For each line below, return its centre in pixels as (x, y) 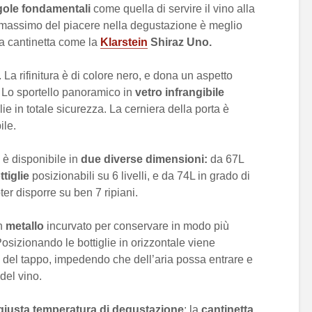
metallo (25, 226)
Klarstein (124, 42)
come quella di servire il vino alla (173, 9)
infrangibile (195, 92)
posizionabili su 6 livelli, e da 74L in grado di (140, 176)
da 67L (226, 159)
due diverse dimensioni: (144, 159)
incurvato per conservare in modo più (136, 226)
